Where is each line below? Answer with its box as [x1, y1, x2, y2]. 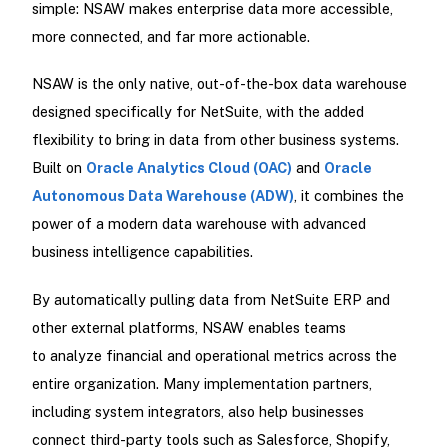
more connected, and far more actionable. [31, 28, 314, 46]
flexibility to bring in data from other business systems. [31, 131, 399, 149]
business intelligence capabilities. [31, 243, 257, 261]
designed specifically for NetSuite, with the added [31, 103, 364, 121]
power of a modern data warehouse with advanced [31, 215, 366, 233]
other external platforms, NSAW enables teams [31, 318, 346, 336]
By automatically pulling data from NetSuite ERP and [31, 290, 390, 308]
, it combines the [293, 187, 404, 205]
